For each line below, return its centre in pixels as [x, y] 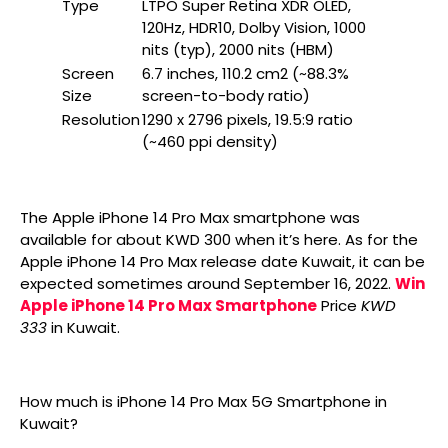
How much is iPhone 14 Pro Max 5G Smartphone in [203, 401]
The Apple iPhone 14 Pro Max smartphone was [190, 217]
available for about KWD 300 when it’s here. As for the [219, 239]
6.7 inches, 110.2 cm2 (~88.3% [245, 73]
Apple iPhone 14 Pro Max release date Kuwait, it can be [222, 261]
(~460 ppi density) [210, 141]
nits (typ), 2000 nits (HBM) [238, 49]
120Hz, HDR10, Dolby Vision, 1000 [254, 27]
